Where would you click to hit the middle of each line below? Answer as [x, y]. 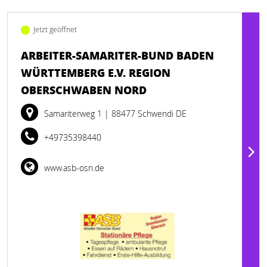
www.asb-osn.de [73, 168]
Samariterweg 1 [74, 114]
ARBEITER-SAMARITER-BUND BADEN [117, 55]
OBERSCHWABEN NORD [84, 90]
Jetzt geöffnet [55, 30]
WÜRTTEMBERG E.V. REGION [96, 73]
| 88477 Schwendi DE [145, 114]
